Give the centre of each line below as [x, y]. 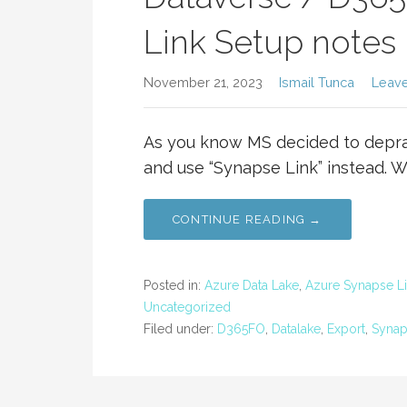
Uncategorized [187, 307]
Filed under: [180, 329]
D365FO [241, 329]
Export [346, 329]
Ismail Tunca [317, 82]
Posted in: [174, 285]
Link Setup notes [270, 42]
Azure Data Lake [252, 285]
